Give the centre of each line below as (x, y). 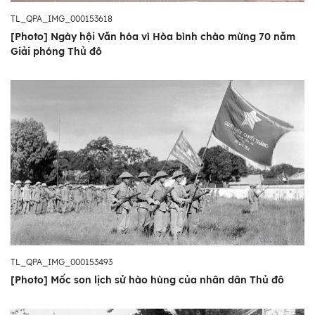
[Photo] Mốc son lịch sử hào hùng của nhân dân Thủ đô (147, 279)
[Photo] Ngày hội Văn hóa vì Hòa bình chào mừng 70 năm (153, 36)
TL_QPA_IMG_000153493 (62, 262)
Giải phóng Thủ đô (56, 51)
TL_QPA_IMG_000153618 (62, 18)
